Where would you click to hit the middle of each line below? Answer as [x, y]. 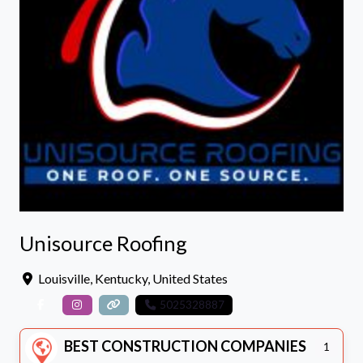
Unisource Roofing [103, 243]
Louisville [64, 278]
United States [190, 278]
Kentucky [121, 278]
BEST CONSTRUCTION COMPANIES [185, 346]
